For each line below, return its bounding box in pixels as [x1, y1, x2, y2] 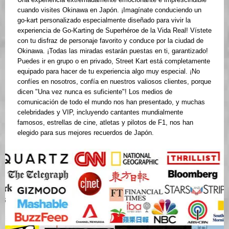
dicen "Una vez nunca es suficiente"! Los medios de [17, 88, 172, 96]
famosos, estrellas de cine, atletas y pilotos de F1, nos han [17, 119, 193, 127]
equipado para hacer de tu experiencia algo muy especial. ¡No [17, 67, 200, 76]
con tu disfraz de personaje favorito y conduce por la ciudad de [17, 37, 203, 45]
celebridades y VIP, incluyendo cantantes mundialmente [17, 108, 183, 117]
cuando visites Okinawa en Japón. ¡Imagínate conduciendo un [17, 6, 201, 14]
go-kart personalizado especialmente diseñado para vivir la [17, 16, 191, 25]
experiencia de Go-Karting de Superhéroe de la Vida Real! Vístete [17, 27, 212, 35]
